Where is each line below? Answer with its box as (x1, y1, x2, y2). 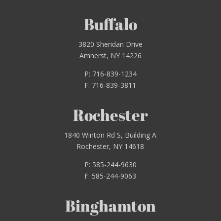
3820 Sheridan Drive (78, 39, 143, 49)
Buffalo (83, 13, 137, 35)
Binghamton (65, 195, 156, 217)
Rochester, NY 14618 (76, 142, 145, 151)
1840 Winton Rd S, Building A (64, 130, 157, 140)
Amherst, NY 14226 (79, 51, 142, 61)
